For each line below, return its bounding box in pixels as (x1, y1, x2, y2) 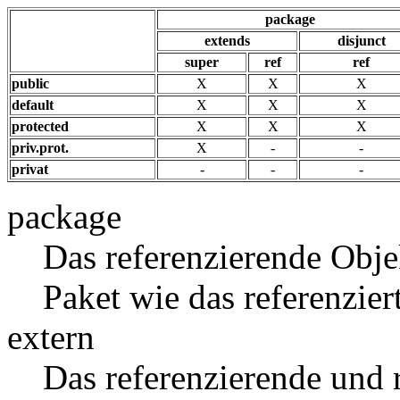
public (12, 76, 49, 91)
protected (12, 119, 69, 134)
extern (7, 318, 95, 356)
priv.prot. (12, 140, 69, 155)
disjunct (337, 33, 386, 48)
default (12, 97, 54, 112)
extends (204, 33, 250, 48)
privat (12, 162, 48, 177)
